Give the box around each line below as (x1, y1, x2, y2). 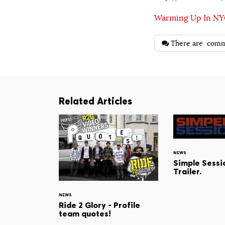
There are (171, 38, 205, 48)
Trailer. (173, 166, 201, 176)
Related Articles (59, 95, 132, 107)
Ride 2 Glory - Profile (59, 200, 140, 210)
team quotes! (59, 208, 111, 219)
